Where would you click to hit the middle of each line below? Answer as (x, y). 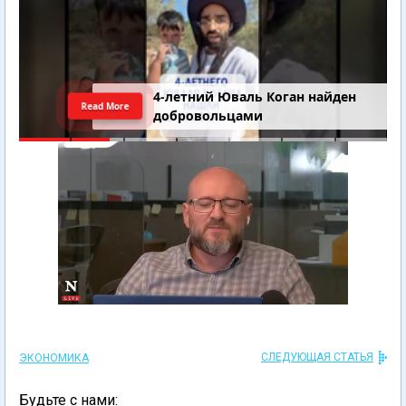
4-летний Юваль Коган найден (255, 97)
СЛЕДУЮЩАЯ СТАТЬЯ (317, 357)
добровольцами (208, 116)
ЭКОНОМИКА (54, 358)
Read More (106, 106)
